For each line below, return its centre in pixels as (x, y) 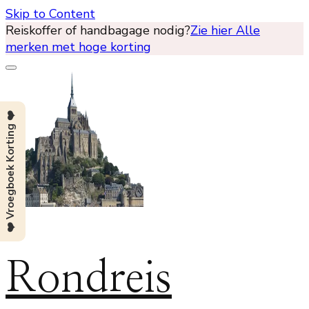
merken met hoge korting (78, 47)
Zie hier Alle (225, 30)
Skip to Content (50, 14)
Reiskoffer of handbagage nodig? (98, 30)
